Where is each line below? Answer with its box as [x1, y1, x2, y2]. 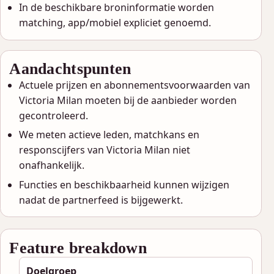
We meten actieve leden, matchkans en [19, 128, 200, 142]
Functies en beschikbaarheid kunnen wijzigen [19, 177, 230, 191]
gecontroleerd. [19, 108, 89, 122]
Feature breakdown [9, 238, 147, 257]
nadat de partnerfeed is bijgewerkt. [19, 193, 183, 207]
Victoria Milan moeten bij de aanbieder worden [19, 93, 237, 107]
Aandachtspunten [9, 59, 131, 78]
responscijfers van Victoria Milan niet [19, 143, 191, 157]
